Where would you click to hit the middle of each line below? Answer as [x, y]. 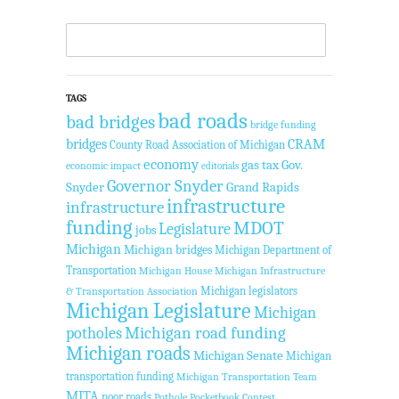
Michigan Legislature [159, 310]
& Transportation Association [132, 291]
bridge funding [283, 124]
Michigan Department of [273, 249]
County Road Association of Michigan [197, 144]
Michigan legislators [249, 290]
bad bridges [110, 122]
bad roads [203, 120]
